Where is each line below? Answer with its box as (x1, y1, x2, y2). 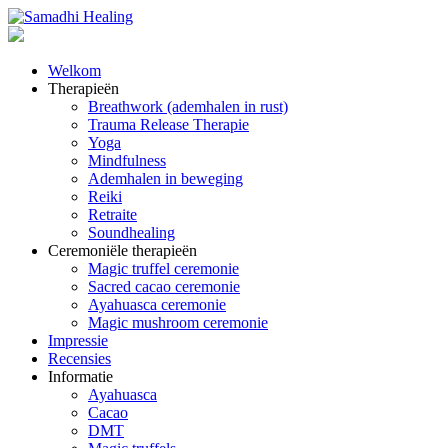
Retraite (88, 206, 137, 223)
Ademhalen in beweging (88, 170, 243, 187)
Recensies (48, 350, 111, 367)
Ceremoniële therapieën (48, 242, 197, 259)
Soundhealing (88, 224, 175, 241)
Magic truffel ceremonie (88, 260, 239, 277)
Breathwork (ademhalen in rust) (88, 98, 288, 115)
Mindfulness (88, 152, 166, 169)
